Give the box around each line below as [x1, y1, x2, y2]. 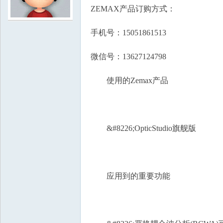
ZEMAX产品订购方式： [91, 4, 175, 13]
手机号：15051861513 [91, 28, 166, 37]
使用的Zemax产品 [91, 76, 168, 85]
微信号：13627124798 [91, 52, 166, 61]
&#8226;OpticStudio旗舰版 [91, 124, 196, 132]
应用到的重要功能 [91, 172, 170, 180]
